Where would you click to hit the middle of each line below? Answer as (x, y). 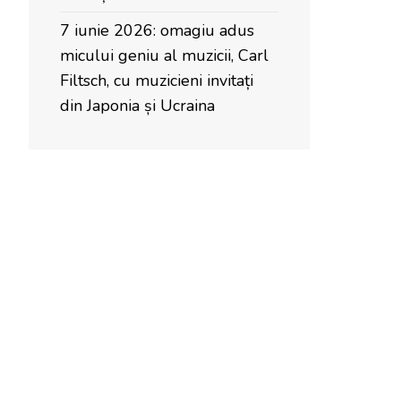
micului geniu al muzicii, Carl (164, 55)
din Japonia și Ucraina (137, 106)
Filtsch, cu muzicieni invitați (157, 81)
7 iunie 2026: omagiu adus (157, 30)
